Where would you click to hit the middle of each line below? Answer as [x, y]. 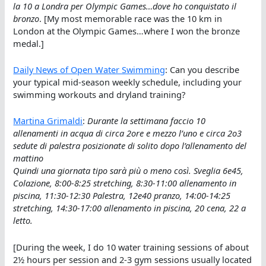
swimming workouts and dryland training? [99, 94]
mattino [28, 158]
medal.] [29, 43]
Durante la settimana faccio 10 [147, 121]
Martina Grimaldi [48, 121]
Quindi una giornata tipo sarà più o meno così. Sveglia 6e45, [129, 171]
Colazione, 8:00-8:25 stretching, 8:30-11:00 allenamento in [125, 183]
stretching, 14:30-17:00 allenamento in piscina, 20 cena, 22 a [130, 208]
